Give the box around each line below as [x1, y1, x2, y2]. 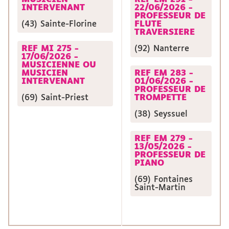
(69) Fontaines [134, 175, 193, 184]
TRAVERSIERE [134, 28, 195, 37]
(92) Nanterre [134, 44, 189, 53]
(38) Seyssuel [134, 110, 188, 119]
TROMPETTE [134, 94, 187, 102]
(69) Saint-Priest [21, 94, 88, 102]
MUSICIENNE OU [21, 61, 96, 70]
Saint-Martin [134, 184, 186, 192]
